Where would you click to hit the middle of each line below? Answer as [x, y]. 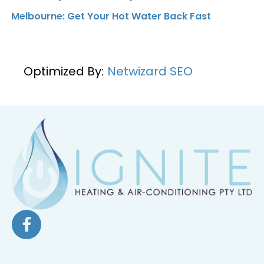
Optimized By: [64, 71]
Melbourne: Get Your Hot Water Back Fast [111, 16]
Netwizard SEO [150, 71]
